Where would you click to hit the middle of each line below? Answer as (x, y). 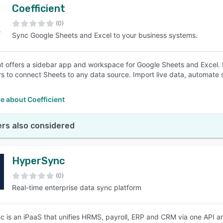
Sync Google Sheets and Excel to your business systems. (105, 35)
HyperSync (38, 161)
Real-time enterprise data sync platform (77, 187)
